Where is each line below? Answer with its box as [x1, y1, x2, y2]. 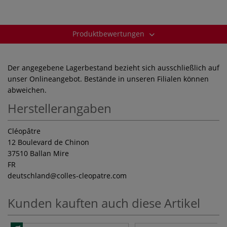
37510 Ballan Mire [8, 148, 69, 158]
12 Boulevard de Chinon [8, 137, 89, 147]
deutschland [8, 170, 50, 180]
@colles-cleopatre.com [50, 170, 127, 180]
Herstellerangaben [8, 99, 111, 117]
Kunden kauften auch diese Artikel [8, 194, 200, 211]
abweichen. [8, 85, 47, 95]
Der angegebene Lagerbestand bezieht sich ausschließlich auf [8, 62, 219, 72]
